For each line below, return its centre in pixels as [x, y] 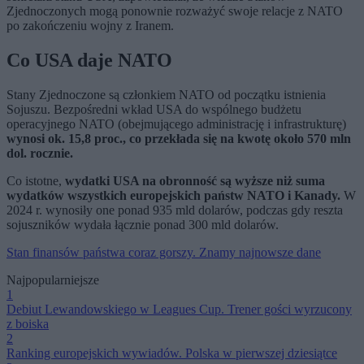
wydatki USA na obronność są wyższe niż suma [195, 181]
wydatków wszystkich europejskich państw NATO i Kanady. [173, 195]
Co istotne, [36, 181]
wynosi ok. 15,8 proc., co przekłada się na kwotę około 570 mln [179, 139]
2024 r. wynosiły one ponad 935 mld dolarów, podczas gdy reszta [175, 210]
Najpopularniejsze [53, 280]
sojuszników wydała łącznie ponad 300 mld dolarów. [143, 225]
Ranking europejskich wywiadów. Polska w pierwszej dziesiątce [172, 353]
